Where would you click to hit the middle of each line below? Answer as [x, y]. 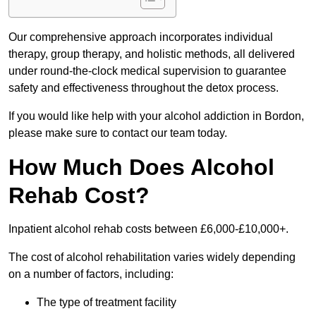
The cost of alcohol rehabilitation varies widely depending [152, 257]
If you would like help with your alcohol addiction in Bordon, [156, 116]
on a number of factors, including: [91, 274]
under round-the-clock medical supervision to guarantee [147, 71]
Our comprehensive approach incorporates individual [141, 37]
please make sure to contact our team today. [118, 133]
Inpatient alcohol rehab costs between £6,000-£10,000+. [148, 229]
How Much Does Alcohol [141, 168]
